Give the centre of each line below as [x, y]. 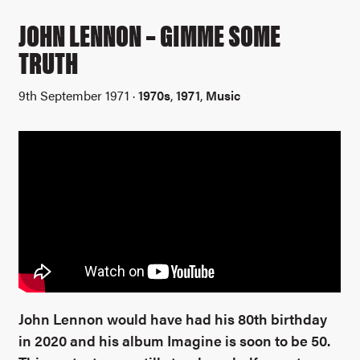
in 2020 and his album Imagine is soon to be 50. [175, 341]
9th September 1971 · [79, 95]
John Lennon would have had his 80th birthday [173, 319]
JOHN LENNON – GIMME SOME [150, 33]
